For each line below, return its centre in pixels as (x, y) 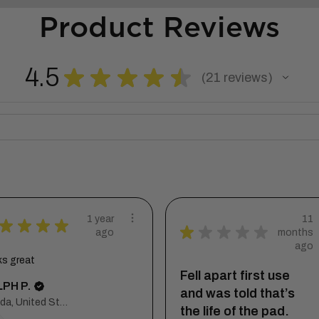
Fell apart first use (235, 275)
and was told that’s (237, 293)
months (296, 232)
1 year (100, 219)
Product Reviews (159, 29)
